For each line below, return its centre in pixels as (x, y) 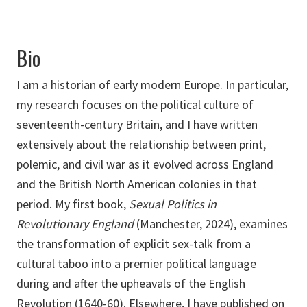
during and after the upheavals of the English (131, 284)
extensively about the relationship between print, (141, 145)
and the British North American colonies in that (137, 184)
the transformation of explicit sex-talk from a (134, 244)
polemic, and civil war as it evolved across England (145, 164)
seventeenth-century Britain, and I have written (137, 125)
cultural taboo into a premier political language (136, 264)
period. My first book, (73, 204)
